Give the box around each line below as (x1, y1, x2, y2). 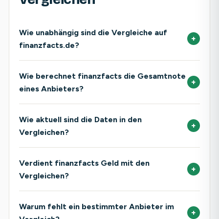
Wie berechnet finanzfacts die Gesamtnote (19, 71, 186, 81)
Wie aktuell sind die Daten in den (19, 114, 142, 124)
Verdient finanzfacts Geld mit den (19, 158, 150, 168)
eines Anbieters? (19, 84, 84, 93)
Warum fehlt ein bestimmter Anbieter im (19, 201, 174, 211)
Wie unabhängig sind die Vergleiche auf (19, 27, 167, 37)
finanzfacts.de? (19, 40, 79, 50)
